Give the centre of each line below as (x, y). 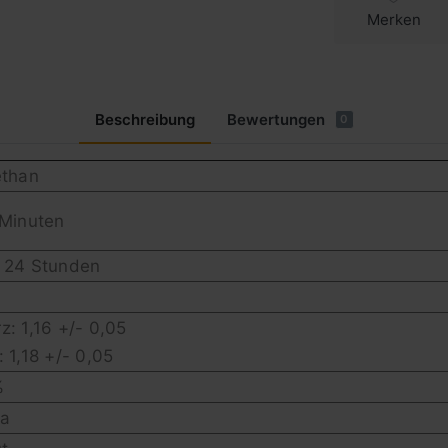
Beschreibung (144, 120)
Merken (394, 19)
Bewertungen (275, 120)
